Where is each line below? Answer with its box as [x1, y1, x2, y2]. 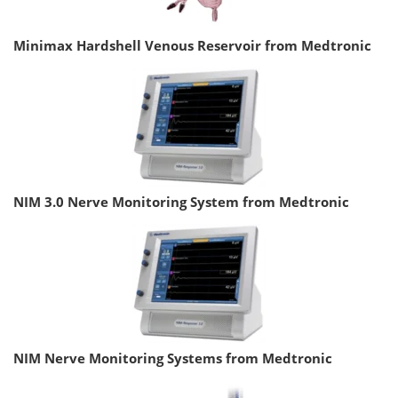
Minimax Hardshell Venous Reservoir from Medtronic [13, 36, 371, 54]
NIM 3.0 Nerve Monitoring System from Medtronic [13, 192, 349, 211]
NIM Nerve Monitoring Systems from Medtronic [13, 348, 332, 367]
